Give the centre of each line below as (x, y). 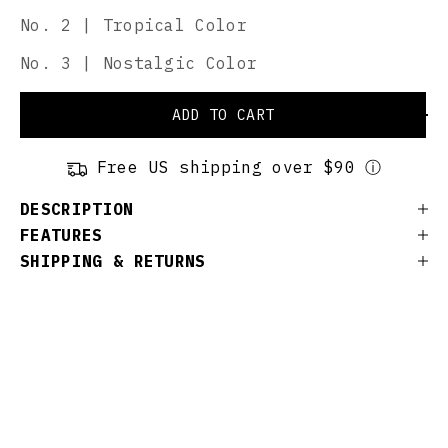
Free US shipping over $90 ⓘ (234, 167)
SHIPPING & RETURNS (113, 261)
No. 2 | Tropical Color (134, 24)
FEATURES (61, 235)
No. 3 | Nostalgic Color (139, 62)
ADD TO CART (223, 115)
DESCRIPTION (77, 209)
